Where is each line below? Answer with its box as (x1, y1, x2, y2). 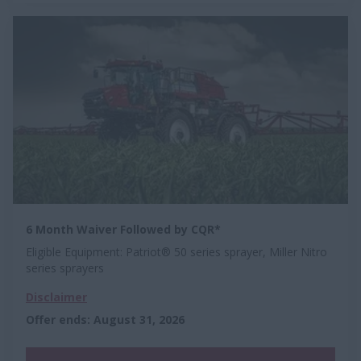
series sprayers (26, 259, 104, 276)
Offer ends (26, 311, 87, 327)
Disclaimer (26, 288, 87, 305)
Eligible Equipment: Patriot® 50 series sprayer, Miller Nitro (26, 243, 327, 259)
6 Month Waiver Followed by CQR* (26, 221, 221, 237)
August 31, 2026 (93, 311, 185, 327)
